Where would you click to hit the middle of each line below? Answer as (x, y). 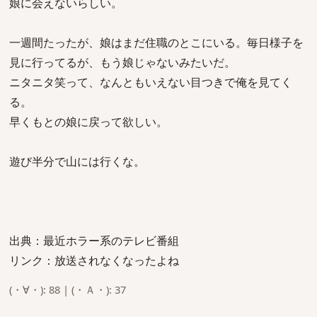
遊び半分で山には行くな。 (77, 161)
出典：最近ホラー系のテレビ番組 (94, 241)
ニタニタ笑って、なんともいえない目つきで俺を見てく (151, 82)
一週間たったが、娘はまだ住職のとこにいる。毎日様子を (156, 42)
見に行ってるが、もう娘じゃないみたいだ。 (122, 62)
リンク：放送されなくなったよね (94, 260)
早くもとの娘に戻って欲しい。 (88, 122)
